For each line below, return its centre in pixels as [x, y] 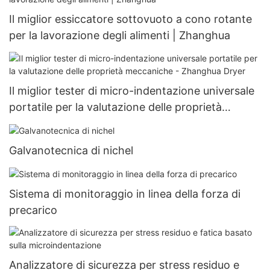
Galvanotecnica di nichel [71, 150]
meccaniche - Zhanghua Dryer [86, 123]
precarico [33, 210]
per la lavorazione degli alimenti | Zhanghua [120, 36]
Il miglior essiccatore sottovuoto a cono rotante [130, 19]
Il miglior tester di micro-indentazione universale [132, 90]
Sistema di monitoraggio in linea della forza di [125, 193]
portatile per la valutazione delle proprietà [115, 107]
